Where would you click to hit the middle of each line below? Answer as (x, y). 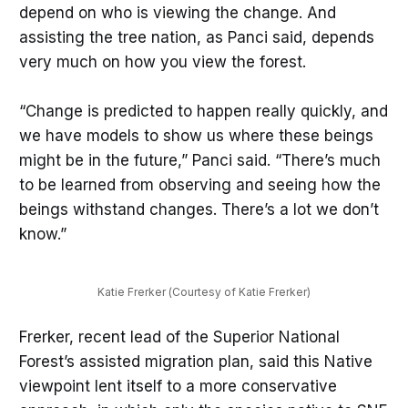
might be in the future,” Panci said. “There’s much (199, 161)
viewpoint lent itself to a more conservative (178, 386)
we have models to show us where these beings (196, 136)
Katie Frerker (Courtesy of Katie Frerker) (204, 291)
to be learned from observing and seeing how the (199, 185)
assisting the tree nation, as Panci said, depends (196, 38)
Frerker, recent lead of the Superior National (179, 337)
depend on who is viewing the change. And (177, 13)
